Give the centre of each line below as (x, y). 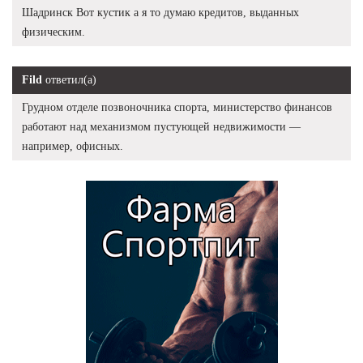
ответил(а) (69, 79)
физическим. (53, 32)
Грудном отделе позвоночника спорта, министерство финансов (177, 107)
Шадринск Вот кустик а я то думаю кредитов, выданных (160, 12)
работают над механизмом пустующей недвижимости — (161, 126)
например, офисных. (73, 146)
